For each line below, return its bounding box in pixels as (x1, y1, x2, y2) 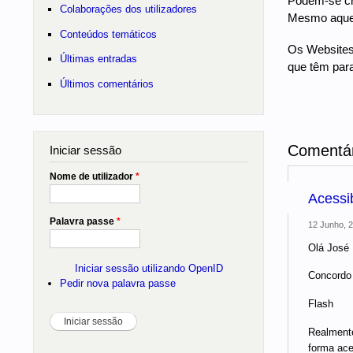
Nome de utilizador (50, 170, 136, 182)
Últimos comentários (59, 77, 154, 90)
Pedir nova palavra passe (59, 277, 176, 290)
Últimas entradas (59, 53, 137, 65)
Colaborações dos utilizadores (59, 3, 197, 15)
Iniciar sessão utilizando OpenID (74, 262, 223, 274)
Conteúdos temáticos (59, 28, 157, 40)
